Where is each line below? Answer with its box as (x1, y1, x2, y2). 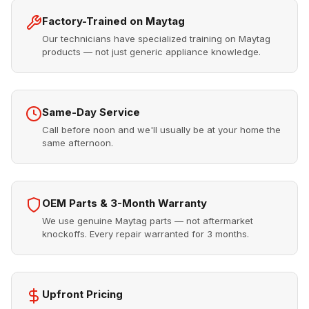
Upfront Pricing (42, 288, 123, 301)
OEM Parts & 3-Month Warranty (42, 197, 207, 210)
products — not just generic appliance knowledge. (42, 46, 261, 57)
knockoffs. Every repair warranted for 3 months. (42, 228, 249, 239)
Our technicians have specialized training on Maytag (42, 33, 270, 44)
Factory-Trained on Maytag (42, 14, 185, 28)
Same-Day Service (42, 106, 140, 119)
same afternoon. (42, 137, 113, 148)
